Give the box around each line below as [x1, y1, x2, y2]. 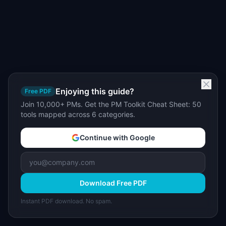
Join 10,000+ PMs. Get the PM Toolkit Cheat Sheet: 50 [21, 100, 201, 108]
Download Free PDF [79, 179, 147, 187]
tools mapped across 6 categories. [21, 110, 135, 119]
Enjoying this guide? [55, 86, 134, 96]
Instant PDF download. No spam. [21, 197, 112, 205]
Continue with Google [79, 133, 155, 142]
